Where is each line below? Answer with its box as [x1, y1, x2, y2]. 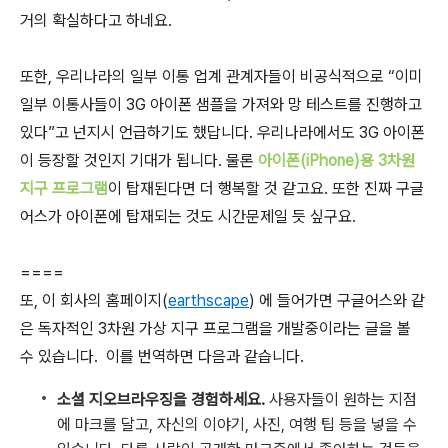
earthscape [168, 291, 249, 310]
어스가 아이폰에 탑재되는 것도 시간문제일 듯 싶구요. [20, 207, 356, 226]
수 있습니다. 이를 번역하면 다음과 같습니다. [20, 347, 304, 366]
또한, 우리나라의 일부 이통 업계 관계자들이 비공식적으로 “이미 [20, 67, 423, 86]
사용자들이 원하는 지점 [265, 390, 417, 409]
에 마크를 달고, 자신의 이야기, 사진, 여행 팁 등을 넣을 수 [57, 415, 417, 434]
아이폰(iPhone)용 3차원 [258, 151, 415, 170]
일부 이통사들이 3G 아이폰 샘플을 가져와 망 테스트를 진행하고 [20, 95, 422, 114]
